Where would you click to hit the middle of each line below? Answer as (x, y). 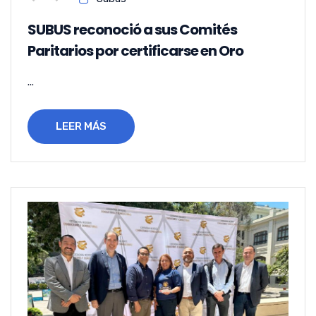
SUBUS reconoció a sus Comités (132, 29)
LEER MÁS (81, 126)
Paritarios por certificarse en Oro (135, 50)
